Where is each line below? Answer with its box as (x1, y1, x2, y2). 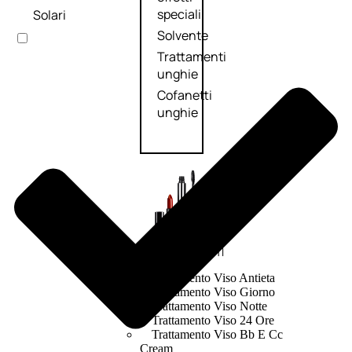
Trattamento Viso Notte (151, 299, 267, 313)
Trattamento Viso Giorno (151, 285, 275, 299)
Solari (33, 5, 66, 24)
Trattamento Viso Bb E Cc (151, 328, 283, 342)
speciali (156, 5, 201, 24)
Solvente (156, 27, 208, 45)
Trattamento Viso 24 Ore (151, 313, 274, 328)
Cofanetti (156, 86, 212, 104)
